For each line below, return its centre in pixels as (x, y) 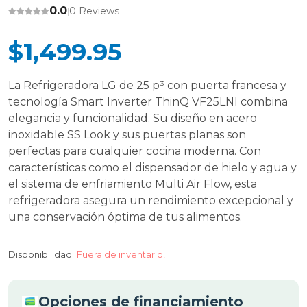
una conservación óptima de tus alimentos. (125, 217)
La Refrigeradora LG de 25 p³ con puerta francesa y (147, 85)
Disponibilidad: (41, 254)
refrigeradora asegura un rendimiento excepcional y (151, 200)
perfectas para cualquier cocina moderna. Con (135, 151)
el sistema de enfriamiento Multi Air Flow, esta (133, 184)
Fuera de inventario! (121, 254)
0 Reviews (94, 11)
